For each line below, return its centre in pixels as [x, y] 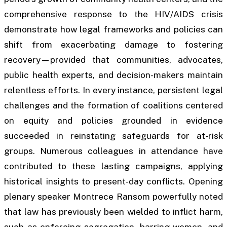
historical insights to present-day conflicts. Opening [113, 181]
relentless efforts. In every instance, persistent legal [113, 90]
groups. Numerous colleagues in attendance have [113, 151]
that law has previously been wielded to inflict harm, [113, 212]
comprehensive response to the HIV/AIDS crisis [113, 14]
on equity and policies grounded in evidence [113, 120]
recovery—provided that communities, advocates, [113, 60]
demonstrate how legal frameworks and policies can [113, 29]
